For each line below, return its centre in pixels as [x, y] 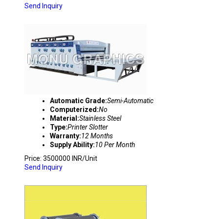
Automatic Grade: [78, 101]
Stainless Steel [100, 118]
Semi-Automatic [130, 101]
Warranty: [66, 136]
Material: [65, 118]
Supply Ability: [72, 145]
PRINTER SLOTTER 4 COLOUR [89, 15]
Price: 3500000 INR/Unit [61, 158]
